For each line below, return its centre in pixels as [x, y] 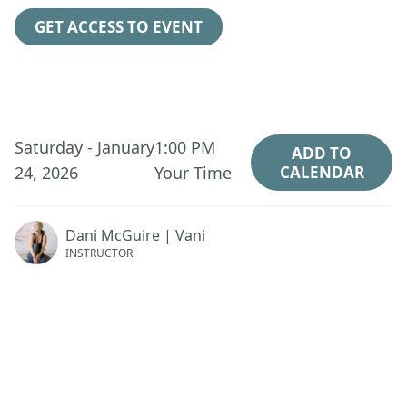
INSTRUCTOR [99, 253]
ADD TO [322, 153]
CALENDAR [322, 172]
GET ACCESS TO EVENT [119, 27]
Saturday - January [84, 147]
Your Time [194, 173]
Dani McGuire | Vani [135, 235]
